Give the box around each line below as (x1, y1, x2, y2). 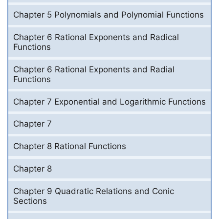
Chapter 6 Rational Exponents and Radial (13, 64, 175, 74)
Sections (13, 196, 47, 206)
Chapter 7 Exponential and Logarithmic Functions (13, 96, 206, 107)
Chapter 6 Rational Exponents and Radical (13, 32, 179, 43)
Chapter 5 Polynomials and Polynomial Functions (13, 10, 204, 20)
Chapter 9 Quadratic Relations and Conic (13, 186, 174, 196)
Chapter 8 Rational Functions (13, 141, 126, 152)
